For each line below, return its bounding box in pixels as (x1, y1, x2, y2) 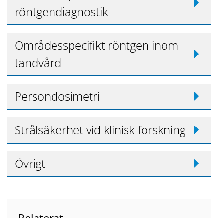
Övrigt (15, 155, 45, 172)
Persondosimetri (15, 88, 100, 105)
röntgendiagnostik (15, 3, 108, 20)
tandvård (15, 54, 61, 71)
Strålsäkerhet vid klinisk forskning (15, 122, 185, 138)
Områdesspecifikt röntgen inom (15, 37, 178, 54)
